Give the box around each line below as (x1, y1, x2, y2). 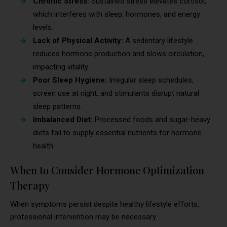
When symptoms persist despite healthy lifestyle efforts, (10, 199, 199, 209)
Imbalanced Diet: (33, 115, 95, 124)
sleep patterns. (33, 101, 82, 111)
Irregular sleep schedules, (109, 75, 194, 85)
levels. (33, 22, 53, 32)
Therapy (10, 178, 50, 192)
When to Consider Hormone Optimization (10, 163, 204, 177)
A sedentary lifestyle (123, 35, 193, 45)
